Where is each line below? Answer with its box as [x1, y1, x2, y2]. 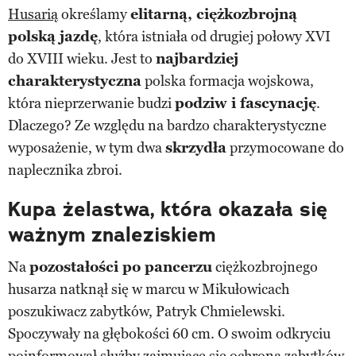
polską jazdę [8, 27, 98, 45]
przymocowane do [226, 138, 344, 157]
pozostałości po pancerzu [29, 257, 212, 276]
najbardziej [156, 49, 238, 68]
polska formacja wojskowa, [141, 72, 314, 90]
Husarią [8, 5, 58, 23]
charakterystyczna [8, 72, 141, 90]
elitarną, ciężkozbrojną [130, 5, 297, 23]
